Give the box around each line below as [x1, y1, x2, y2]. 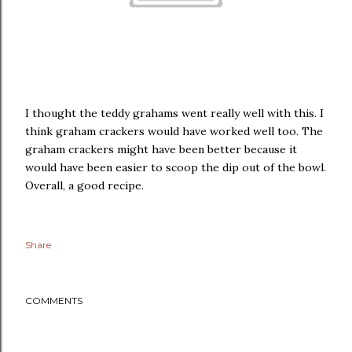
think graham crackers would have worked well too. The [25, 124, 323, 138]
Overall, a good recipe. [25, 178, 144, 192]
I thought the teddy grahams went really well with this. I [25, 106, 324, 120]
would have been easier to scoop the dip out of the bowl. [25, 160, 326, 174]
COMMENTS [25, 295, 82, 306]
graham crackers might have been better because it [25, 142, 297, 156]
